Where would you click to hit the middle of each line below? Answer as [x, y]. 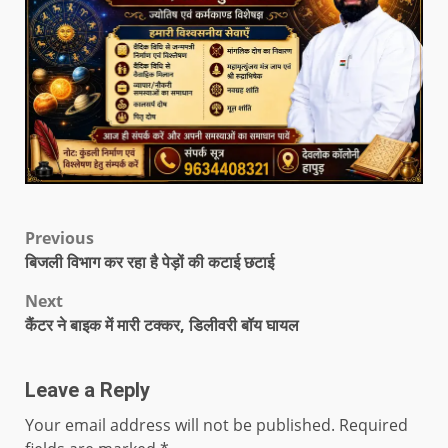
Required [373, 425]
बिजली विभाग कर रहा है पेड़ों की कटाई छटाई [149, 262]
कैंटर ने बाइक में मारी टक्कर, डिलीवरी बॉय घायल [162, 325]
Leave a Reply [87, 390]
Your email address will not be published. [180, 425]
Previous [59, 238]
